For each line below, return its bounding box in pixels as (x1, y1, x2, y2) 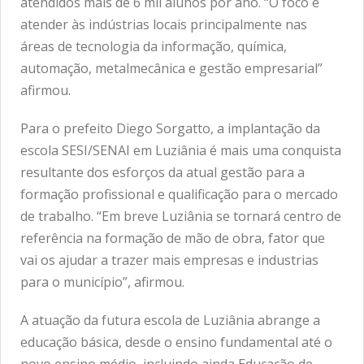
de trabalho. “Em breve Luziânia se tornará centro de (20, 207, 341, 225)
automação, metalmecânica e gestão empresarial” (20, 59, 323, 77)
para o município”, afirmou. (20, 273, 184, 291)
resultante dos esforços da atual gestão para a (20, 163, 305, 181)
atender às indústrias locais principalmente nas (20, 15, 307, 33)
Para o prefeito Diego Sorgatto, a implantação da (20, 119, 320, 137)
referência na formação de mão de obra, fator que (20, 229, 325, 247)
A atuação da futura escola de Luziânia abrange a (20, 311, 320, 329)
